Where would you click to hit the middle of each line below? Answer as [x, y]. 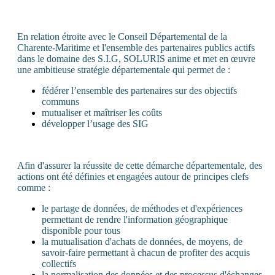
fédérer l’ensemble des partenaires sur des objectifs [139, 90]
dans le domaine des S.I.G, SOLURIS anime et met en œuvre [136, 58]
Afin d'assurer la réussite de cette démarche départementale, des [140, 165]
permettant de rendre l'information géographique [135, 219]
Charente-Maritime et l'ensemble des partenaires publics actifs [136, 47]
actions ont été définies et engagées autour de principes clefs [133, 176]
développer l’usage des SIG [95, 123]
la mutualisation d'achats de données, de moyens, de [142, 241]
